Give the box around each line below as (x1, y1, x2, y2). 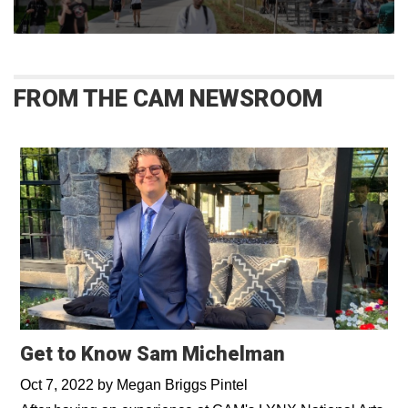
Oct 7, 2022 (20, 377, 97, 393)
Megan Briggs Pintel (117, 377, 248, 393)
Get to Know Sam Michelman (20, 342, 285, 365)
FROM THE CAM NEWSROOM (14, 85, 322, 112)
